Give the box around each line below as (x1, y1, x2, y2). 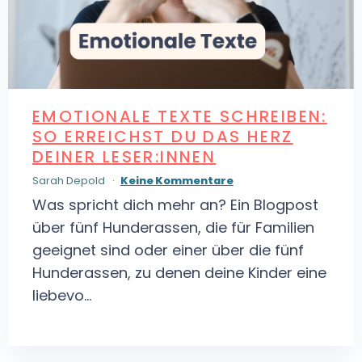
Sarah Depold (32, 174, 107, 188)
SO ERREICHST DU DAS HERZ (32, 124, 293, 148)
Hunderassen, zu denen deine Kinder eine (32, 263, 326, 284)
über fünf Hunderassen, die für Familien (32, 217, 314, 238)
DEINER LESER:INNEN (32, 145, 217, 168)
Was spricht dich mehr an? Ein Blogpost (32, 195, 318, 216)
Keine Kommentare (120, 174, 234, 188)
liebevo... (32, 285, 91, 306)
